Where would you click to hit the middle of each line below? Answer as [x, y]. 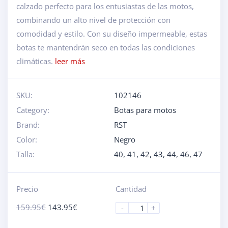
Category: [33, 110]
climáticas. [35, 61]
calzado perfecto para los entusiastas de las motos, [105, 6]
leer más [70, 61]
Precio [27, 189]
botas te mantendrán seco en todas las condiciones [105, 47]
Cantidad [131, 189]
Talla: [25, 154]
